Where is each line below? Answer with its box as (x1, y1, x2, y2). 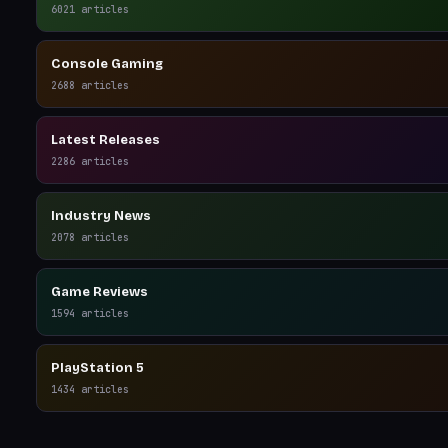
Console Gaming (51, 56, 163, 72)
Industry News (51, 208, 151, 224)
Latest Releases (51, 132, 160, 148)
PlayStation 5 (51, 360, 144, 376)
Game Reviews (51, 284, 148, 300)
